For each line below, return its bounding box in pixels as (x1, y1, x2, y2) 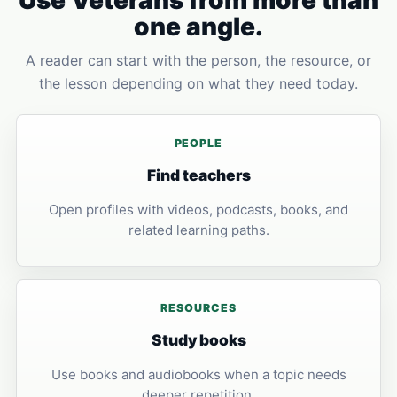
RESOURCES (160, 301, 237, 315)
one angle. (134, 12, 263, 42)
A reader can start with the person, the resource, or (26, 51, 371, 69)
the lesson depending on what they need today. (39, 74, 358, 92)
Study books (151, 331, 246, 349)
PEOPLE (174, 136, 223, 150)
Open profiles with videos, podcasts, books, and (49, 201, 348, 218)
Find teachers (146, 166, 251, 184)
